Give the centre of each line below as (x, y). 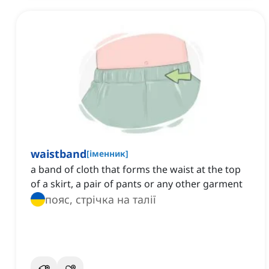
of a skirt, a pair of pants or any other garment (137, 184)
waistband (59, 154)
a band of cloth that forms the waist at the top (136, 170)
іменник (107, 154)
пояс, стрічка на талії (101, 200)
